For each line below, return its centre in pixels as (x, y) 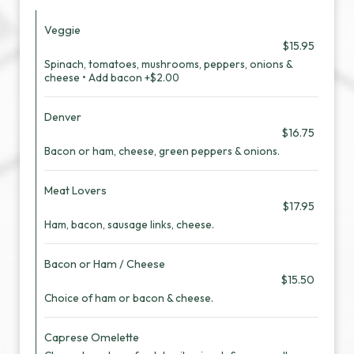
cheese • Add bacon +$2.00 (112, 77)
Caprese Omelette (92, 337)
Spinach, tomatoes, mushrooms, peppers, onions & (168, 64)
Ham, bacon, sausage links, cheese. (129, 224)
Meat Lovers (75, 190)
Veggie (62, 30)
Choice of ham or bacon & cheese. (129, 298)
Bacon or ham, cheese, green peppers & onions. (162, 151)
